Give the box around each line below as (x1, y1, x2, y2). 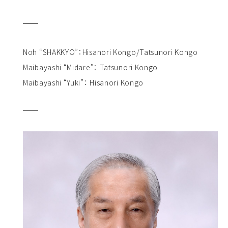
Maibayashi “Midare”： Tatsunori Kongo (23, 62, 158, 72)
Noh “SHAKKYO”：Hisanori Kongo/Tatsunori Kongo (23, 46, 198, 57)
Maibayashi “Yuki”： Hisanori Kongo (23, 77, 144, 88)
